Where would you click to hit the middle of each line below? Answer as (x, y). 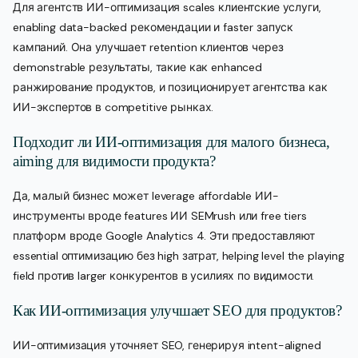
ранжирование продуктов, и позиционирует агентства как (170, 88)
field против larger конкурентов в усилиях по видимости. (164, 276)
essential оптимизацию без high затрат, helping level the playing (179, 256)
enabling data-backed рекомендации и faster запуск (153, 28)
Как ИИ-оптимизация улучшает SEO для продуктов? (177, 311)
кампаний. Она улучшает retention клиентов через (148, 48)
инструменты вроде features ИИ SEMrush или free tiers (160, 216)
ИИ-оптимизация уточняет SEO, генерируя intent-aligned (167, 346)
